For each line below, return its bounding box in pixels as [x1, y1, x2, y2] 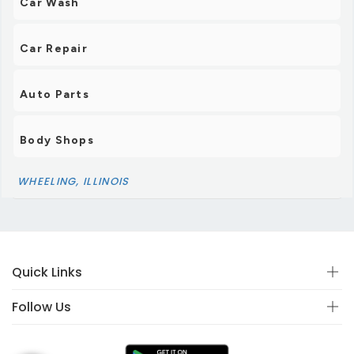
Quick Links [12, 263, 82, 282]
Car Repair [20, 42, 88, 56]
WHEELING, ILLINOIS [17, 174, 130, 190]
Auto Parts [20, 88, 89, 102]
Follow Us [12, 298, 71, 317]
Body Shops [20, 134, 94, 148]
